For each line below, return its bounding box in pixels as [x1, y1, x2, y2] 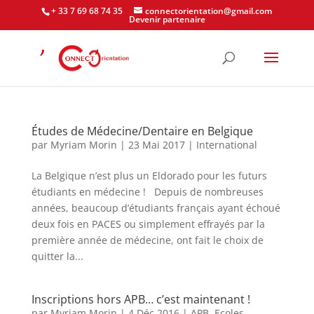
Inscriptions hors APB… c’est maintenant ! [31, 292, 250, 307]
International [196, 138, 257, 151]
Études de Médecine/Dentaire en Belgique [31, 123, 253, 139]
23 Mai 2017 [128, 138, 185, 151]
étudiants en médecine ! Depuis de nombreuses [31, 185, 264, 198]
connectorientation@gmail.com [145, 5, 273, 17]
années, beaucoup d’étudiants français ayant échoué [31, 201, 280, 214]
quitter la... [31, 250, 83, 263]
